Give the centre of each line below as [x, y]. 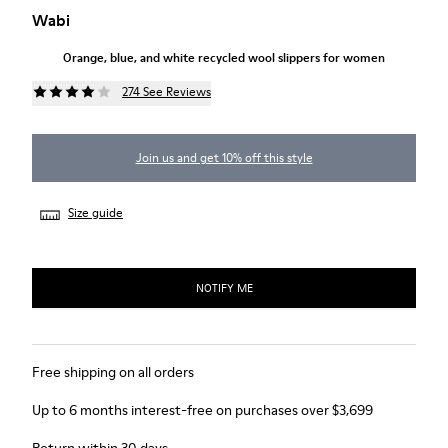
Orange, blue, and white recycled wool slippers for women [224, 57]
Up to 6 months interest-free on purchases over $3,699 [202, 410]
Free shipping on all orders [113, 372]
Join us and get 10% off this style [224, 157]
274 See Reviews [166, 91]
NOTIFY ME [224, 287]
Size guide [95, 212]
